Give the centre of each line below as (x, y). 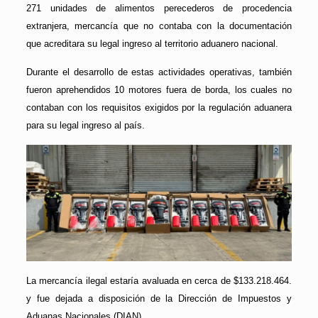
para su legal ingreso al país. (85, 126)
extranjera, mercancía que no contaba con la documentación (159, 26)
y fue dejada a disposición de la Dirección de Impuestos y (159, 299)
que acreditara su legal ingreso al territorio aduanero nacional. (152, 44)
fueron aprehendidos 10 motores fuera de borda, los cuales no (159, 90)
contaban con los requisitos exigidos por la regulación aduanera (159, 108)
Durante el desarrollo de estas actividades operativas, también (159, 72)
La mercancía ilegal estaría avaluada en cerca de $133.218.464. (159, 281)
